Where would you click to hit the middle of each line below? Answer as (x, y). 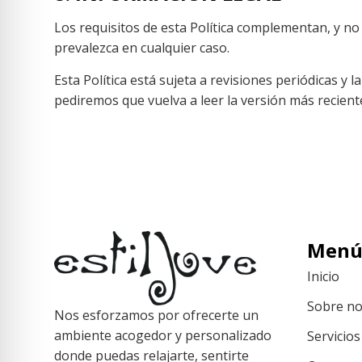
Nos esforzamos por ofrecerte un (157, 315)
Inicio (323, 276)
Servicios (333, 336)
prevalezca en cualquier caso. (142, 48)
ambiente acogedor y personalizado (163, 335)
